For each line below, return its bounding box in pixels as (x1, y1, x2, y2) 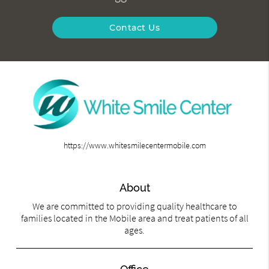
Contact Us (109, 22, 160, 34)
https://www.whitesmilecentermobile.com (63, 140, 206, 151)
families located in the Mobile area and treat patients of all (20, 212, 249, 225)
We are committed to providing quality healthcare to (32, 200, 237, 213)
